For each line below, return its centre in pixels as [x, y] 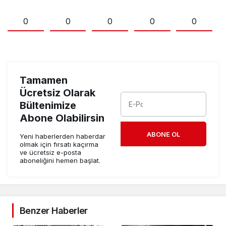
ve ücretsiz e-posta [50, 152]
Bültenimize [48, 105]
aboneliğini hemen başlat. [60, 160]
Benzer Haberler [54, 210]
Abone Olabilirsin [62, 118]
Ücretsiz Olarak [58, 93]
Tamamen [44, 80]
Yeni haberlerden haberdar [63, 136]
